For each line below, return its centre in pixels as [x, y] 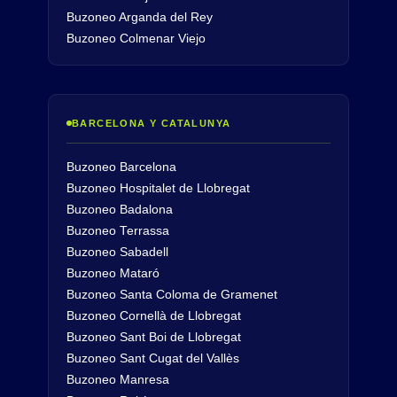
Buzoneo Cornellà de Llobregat [154, 316]
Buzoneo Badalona [120, 210]
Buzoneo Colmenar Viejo [136, 39]
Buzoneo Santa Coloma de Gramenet [172, 295]
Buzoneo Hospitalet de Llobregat [158, 188]
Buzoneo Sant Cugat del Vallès [153, 358]
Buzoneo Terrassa [118, 231]
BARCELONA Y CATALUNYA [152, 123]
